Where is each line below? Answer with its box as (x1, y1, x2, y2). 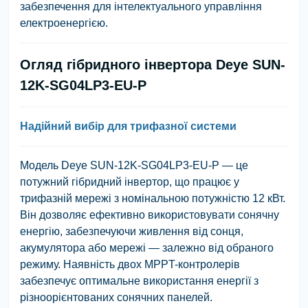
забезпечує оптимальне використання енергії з (20, 274, 258, 287)
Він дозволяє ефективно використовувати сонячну (20, 208, 279, 221)
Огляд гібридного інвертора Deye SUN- (20, 56, 285, 72)
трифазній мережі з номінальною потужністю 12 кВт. (20, 192, 285, 204)
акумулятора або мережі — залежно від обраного (20, 241, 274, 254)
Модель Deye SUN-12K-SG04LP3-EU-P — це (20, 159, 248, 171)
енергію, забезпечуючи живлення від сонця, (20, 225, 243, 237)
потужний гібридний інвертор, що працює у (20, 175, 239, 188)
